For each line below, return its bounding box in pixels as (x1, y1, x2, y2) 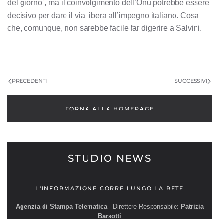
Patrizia (180, 203, 204, 210)
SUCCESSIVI (175, 77, 207, 84)
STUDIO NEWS (67, 153, 152, 164)
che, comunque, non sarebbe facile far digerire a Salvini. (7, 24, 202, 32)
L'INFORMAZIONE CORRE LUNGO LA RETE (35, 185, 184, 192)
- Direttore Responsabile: (107, 203, 179, 210)
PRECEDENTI (12, 77, 47, 84)
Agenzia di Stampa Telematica (15, 203, 107, 210)
